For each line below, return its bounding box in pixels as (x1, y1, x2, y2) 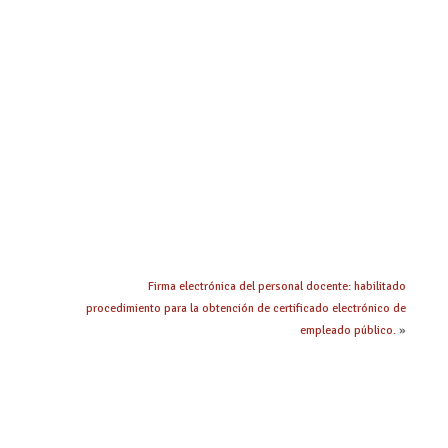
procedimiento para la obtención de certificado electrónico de (86, 300, 406, 316)
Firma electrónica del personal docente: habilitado (148, 278, 406, 294)
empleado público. (300, 322, 396, 338)
